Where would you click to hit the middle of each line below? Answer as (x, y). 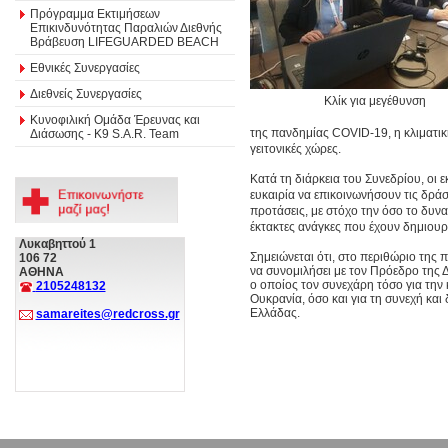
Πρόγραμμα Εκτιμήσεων (95, 13)
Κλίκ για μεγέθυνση (375, 100)
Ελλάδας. (275, 312)
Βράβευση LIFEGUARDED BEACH (124, 41)
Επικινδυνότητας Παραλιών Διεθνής (126, 27)
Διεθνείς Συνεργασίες (86, 93)
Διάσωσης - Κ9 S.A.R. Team (104, 133)
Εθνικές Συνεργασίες (85, 67)
